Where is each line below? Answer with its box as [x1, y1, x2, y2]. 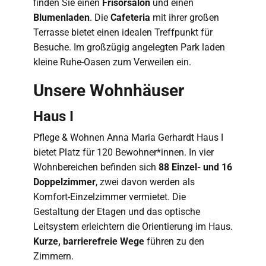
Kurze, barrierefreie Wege [33, 236, 144, 247]
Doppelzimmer [33, 176, 96, 188]
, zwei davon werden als [96, 176, 195, 188]
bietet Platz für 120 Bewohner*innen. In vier [33, 147, 214, 158]
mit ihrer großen [153, 12, 219, 23]
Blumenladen [33, 12, 90, 23]
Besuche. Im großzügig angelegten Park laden [33, 42, 225, 53]
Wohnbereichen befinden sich [33, 161, 159, 173]
